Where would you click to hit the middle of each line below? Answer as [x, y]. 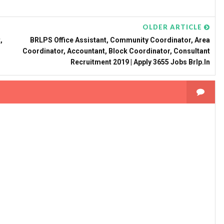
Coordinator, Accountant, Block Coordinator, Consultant [116, 51]
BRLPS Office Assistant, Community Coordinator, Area [120, 40]
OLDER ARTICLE [173, 27]
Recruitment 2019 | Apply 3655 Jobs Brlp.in [140, 62]
